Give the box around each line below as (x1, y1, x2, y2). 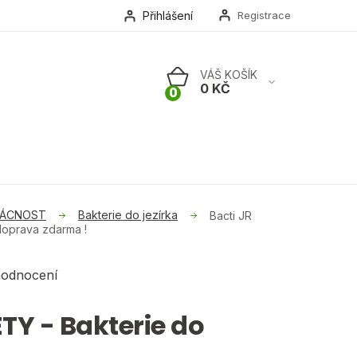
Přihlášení (143, 9, 194, 22)
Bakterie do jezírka (78, 208, 178, 222)
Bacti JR (210, 208, 252, 222)
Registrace (237, 9, 292, 22)
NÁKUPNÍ (164, 90, 237, 110)
